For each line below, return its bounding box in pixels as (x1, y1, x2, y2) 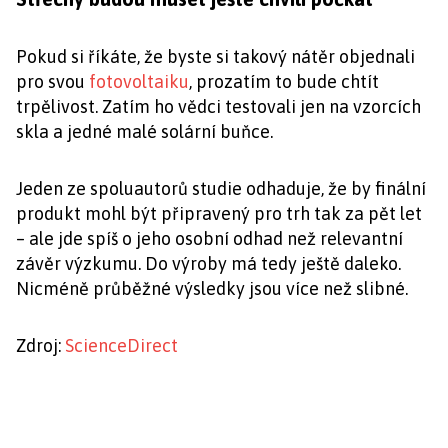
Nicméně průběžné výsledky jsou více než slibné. (16, 278, 408, 300)
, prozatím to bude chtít (189, 71, 379, 93)
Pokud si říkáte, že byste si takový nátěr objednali (16, 46, 415, 68)
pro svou (16, 71, 89, 93)
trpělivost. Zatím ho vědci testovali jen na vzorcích (16, 96, 421, 118)
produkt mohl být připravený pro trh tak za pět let (16, 203, 422, 225)
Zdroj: (16, 335, 65, 357)
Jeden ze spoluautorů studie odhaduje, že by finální (16, 178, 426, 200)
